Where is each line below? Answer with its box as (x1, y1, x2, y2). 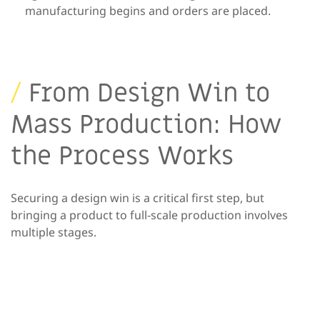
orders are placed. (172, 2, 271, 19)
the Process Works (11, 139, 234, 173)
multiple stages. (11, 224, 96, 240)
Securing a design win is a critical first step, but (11, 189, 264, 206)
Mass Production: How (11, 107, 281, 141)
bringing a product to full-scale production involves (11, 206, 288, 223)
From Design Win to (29, 76, 270, 110)
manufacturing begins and (25, 2, 172, 19)
